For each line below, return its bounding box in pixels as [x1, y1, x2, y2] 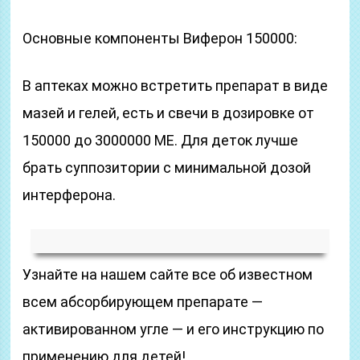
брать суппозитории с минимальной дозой [22, 159, 312, 176]
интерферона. [22, 186, 117, 203]
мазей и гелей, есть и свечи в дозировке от [22, 104, 315, 121]
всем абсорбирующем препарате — [22, 293, 264, 310]
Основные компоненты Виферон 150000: [22, 30, 298, 47]
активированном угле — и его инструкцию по [22, 321, 325, 337]
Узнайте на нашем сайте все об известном [22, 266, 313, 283]
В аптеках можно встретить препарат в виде [22, 77, 329, 94]
